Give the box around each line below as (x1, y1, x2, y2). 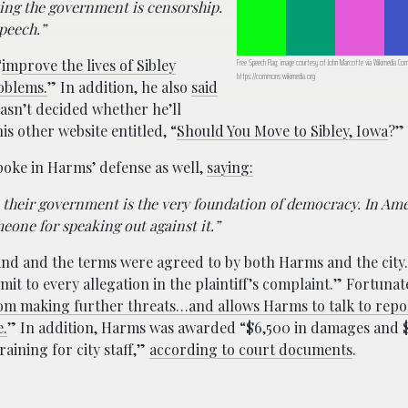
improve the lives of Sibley (2, 55, 176, 75)
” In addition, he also (47, 76, 191, 97)
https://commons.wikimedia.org (237, 68, 315, 83)
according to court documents (149, 339, 352, 359)
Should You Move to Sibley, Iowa (177, 120, 388, 140)
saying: (207, 157, 253, 177)
